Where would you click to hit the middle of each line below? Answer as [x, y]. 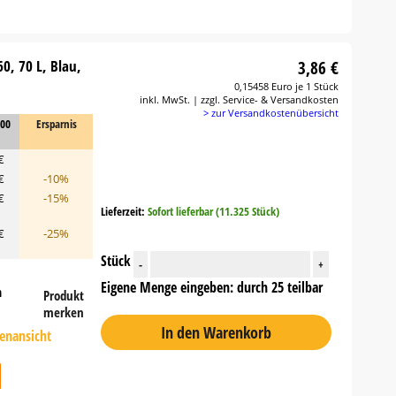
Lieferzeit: [124, 212]
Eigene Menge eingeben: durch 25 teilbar [211, 288]
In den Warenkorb [216, 333]
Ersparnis [56, 124]
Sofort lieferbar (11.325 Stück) [213, 212]
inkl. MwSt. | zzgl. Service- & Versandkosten [240, 99]
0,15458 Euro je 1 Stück [287, 86]
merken [64, 312]
